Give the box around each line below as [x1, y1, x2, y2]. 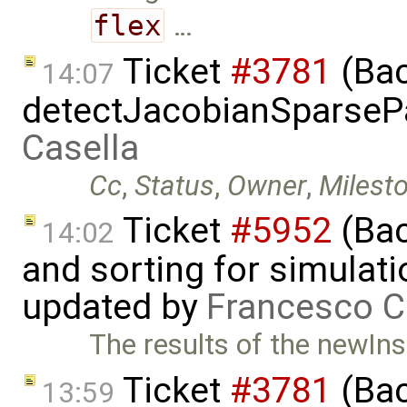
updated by [22, 286, 206, 329]
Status [134, 168, 215, 203]
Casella [22, 126, 139, 169]
